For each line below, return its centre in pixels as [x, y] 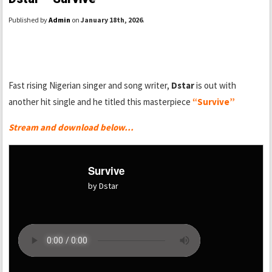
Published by [29, 20]
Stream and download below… [71, 127]
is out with [215, 86]
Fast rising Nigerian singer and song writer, [90, 86]
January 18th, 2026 [112, 20]
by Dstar [103, 186]
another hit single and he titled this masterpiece [100, 102]
